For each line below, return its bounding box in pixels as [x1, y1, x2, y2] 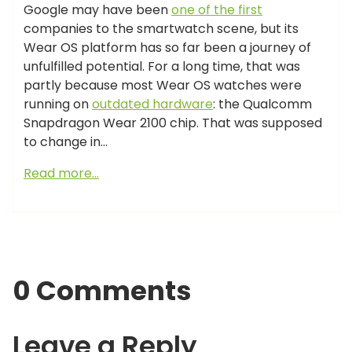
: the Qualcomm [213, 95, 312, 114]
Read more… [24, 164, 99, 183]
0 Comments [13, 272, 192, 310]
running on [24, 95, 92, 114]
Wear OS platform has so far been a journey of [24, 38, 311, 57]
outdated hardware [92, 95, 213, 114]
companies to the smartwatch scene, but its [24, 20, 299, 38]
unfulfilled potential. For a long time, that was [24, 57, 300, 76]
